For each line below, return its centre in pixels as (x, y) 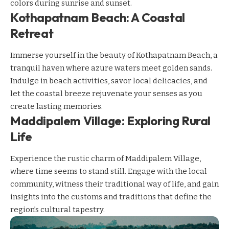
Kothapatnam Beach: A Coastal (98, 17)
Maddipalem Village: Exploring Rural (110, 121)
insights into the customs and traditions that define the (111, 197)
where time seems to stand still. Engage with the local (109, 171)
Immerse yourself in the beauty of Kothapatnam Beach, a (114, 55)
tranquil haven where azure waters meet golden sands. (111, 68)
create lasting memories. (56, 107)
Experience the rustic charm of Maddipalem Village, (106, 159)
